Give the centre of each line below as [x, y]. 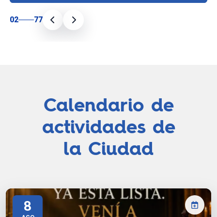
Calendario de [108, 105]
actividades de [108, 126]
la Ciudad [108, 148]
